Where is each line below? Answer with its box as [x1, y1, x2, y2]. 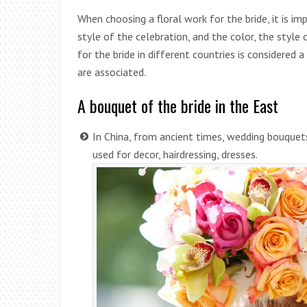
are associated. [77, 64, 146, 79]
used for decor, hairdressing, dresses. [93, 147, 258, 161]
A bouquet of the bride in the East [77, 93, 278, 118]
